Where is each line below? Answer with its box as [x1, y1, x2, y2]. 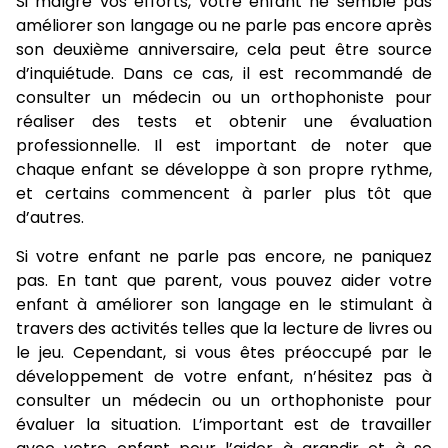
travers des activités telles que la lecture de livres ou [16, 317, 432, 340]
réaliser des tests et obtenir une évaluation [16, 110, 432, 133]
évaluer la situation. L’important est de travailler [16, 413, 432, 436]
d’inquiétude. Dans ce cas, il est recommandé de [16, 62, 432, 85]
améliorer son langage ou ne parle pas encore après [16, 14, 432, 37]
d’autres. [16, 206, 84, 229]
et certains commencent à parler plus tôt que [16, 182, 432, 205]
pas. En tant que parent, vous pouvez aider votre [16, 269, 432, 292]
